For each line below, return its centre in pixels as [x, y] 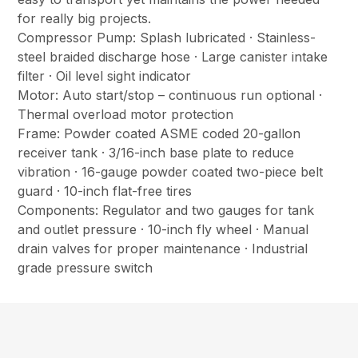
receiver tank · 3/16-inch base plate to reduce [156, 153]
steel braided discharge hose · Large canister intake [173, 57]
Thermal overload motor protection [126, 115]
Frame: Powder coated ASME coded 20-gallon [159, 134]
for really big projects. [85, 19]
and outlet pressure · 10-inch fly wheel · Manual [163, 230]
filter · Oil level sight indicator [105, 76]
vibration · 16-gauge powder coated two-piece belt [171, 172]
